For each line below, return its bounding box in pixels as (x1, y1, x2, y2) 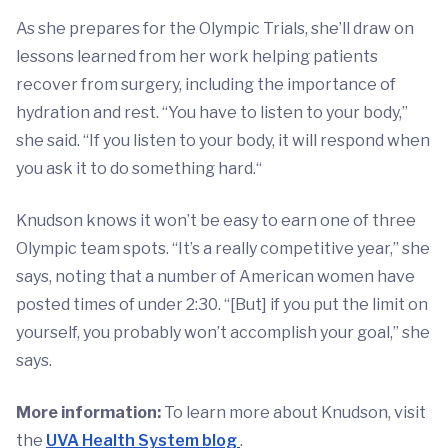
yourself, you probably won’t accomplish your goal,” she (16, 322, 430, 342)
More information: (16, 402, 164, 422)
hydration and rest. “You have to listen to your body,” (16, 102, 408, 122)
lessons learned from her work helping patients (16, 46, 378, 66)
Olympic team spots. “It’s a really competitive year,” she (16, 238, 430, 258)
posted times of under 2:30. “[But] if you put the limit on (16, 294, 428, 314)
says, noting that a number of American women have (16, 266, 415, 286)
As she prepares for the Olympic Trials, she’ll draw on (16, 18, 414, 38)
